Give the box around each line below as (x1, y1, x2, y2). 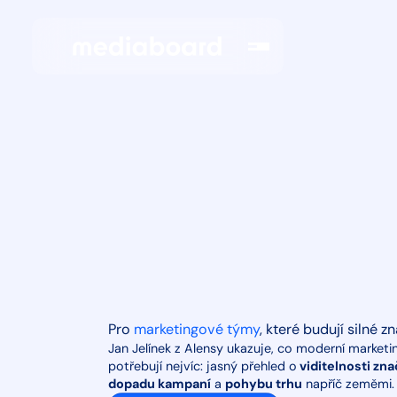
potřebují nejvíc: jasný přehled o (107, 357, 297, 374)
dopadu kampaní (107, 375, 211, 392)
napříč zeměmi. (301, 375, 394, 392)
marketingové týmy (133, 319, 260, 339)
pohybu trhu (224, 375, 302, 392)
